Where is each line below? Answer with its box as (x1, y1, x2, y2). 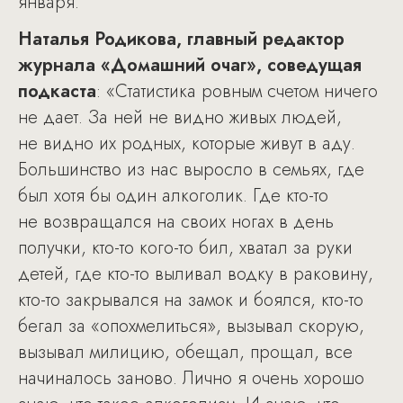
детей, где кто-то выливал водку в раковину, (18, 261, 373, 288)
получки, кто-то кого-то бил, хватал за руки (18, 235, 353, 262)
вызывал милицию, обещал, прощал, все (18, 339, 353, 366)
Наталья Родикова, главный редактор (18, 26, 345, 53)
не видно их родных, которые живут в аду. (18, 130, 355, 157)
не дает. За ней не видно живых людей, (18, 104, 342, 131)
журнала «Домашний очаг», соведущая (18, 52, 362, 79)
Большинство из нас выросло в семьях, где (18, 157, 364, 184)
